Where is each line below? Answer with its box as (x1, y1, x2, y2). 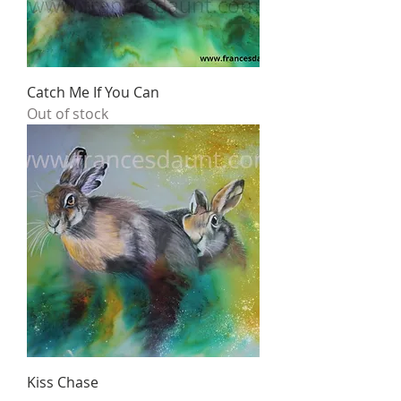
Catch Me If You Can (27, 82, 159, 103)
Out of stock (27, 104, 108, 124)
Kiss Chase (27, 372, 98, 393)
